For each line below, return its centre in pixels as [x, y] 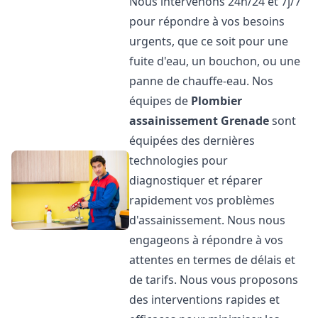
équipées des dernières [192, 141]
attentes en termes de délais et [213, 260]
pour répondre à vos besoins [207, 21]
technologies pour [179, 160]
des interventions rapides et [205, 300]
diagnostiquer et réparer [196, 180]
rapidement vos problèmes [202, 200]
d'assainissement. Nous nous [208, 220]
